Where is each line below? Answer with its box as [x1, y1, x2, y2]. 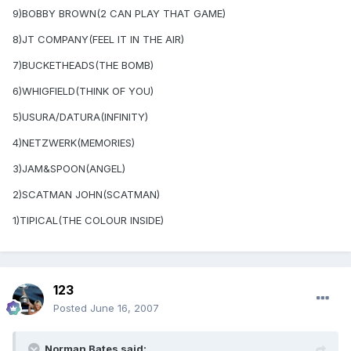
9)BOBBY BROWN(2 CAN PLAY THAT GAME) [13, 7, 226, 20]
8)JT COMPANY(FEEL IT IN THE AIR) [13, 33, 184, 46]
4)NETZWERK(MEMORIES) [13, 136, 135, 150]
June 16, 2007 [90, 302, 159, 315]
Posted [53, 302, 90, 315]
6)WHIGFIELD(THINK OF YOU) [13, 85, 154, 98]
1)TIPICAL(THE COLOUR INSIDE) [13, 214, 164, 227]
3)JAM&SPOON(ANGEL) [13, 162, 125, 175]
